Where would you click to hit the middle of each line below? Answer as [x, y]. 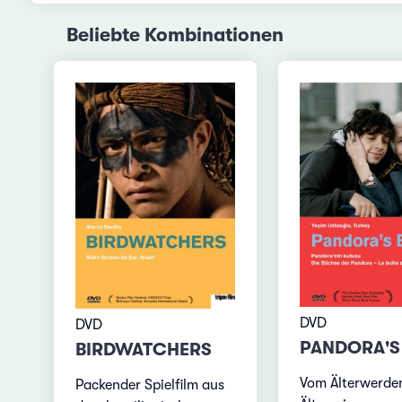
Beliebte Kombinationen [175, 35]
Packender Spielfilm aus [150, 385]
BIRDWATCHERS [144, 350]
